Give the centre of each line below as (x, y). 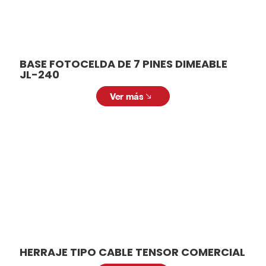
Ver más (127, 96)
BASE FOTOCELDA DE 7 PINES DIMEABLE (123, 64)
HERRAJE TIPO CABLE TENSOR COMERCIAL (132, 252)
